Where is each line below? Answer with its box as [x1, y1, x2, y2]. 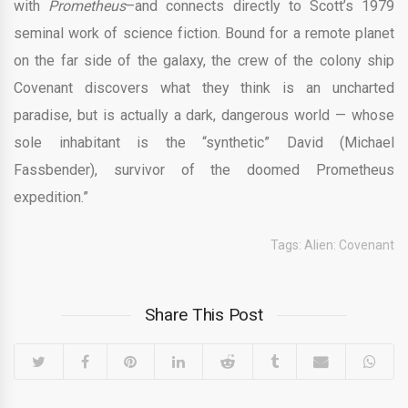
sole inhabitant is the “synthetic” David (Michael [14, 134, 394, 152]
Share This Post [145, 304, 263, 326]
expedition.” [14, 189, 88, 207]
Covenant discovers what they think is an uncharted [14, 79, 394, 97]
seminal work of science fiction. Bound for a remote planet [14, 25, 394, 43]
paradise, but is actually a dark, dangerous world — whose [14, 107, 394, 125]
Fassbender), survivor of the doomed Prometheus [14, 161, 394, 179]
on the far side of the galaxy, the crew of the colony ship [14, 52, 394, 70]
